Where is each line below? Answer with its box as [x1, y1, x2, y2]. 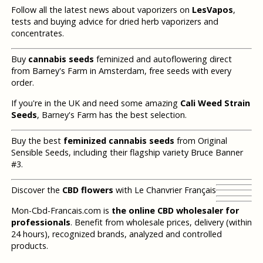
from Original [174, 135, 227, 147]
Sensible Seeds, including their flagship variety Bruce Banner [11, 147, 243, 159]
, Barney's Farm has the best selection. [36, 109, 187, 120]
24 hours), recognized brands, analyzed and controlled [11, 228, 222, 240]
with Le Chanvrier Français [113, 184, 216, 196]
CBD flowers [62, 184, 113, 196]
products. [11, 240, 48, 252]
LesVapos [191, 4, 233, 15]
